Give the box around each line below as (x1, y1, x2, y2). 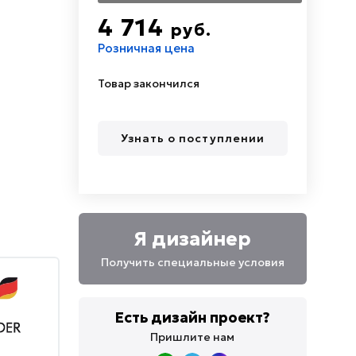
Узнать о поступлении (120, 130, 265, 145)
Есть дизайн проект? (114, 308, 270, 327)
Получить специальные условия (100, 255, 284, 269)
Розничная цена (97, 41, 195, 56)
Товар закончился (97, 76, 199, 91)
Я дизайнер (133, 227, 251, 251)
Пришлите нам (150, 330, 235, 344)
